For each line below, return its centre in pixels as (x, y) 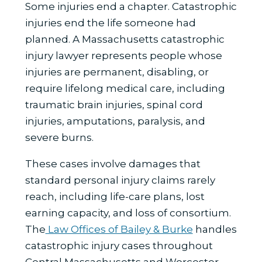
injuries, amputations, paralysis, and (115, 121)
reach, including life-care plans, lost (115, 196)
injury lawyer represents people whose (123, 55)
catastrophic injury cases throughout (119, 245)
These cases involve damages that (113, 163)
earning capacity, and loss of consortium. (128, 213)
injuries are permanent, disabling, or (117, 72)
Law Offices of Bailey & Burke (119, 229)
